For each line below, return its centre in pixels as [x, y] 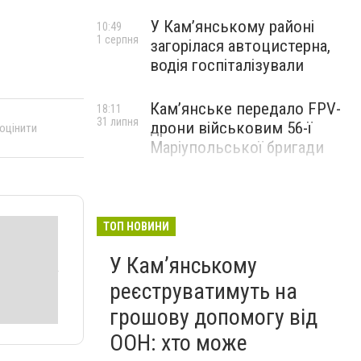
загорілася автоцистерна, [240, 46]
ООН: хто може [178, 343]
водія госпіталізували [227, 65]
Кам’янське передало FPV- [245, 109]
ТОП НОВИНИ [136, 226]
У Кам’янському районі [232, 27]
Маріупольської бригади [237, 147]
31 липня [118, 122]
